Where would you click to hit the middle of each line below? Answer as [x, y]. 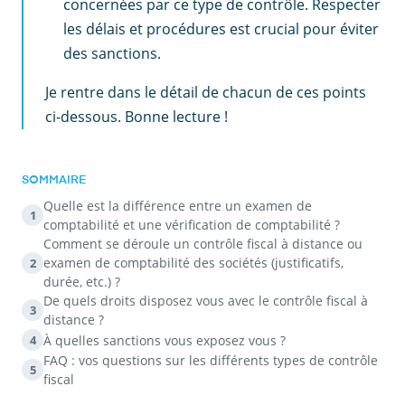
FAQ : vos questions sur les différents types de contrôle [211, 361]
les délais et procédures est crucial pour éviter [221, 29]
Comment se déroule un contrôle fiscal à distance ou [203, 244]
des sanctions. [112, 54]
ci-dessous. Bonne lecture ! [137, 117]
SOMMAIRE [54, 181]
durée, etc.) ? [82, 282]
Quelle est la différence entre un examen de [178, 206]
